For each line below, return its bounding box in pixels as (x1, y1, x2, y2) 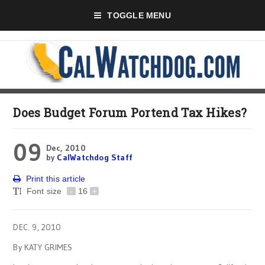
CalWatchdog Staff (57, 152, 133, 163)
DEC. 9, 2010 (13, 222, 61, 232)
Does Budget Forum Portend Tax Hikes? (13, 105, 247, 120)
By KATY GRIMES (13, 242, 73, 253)
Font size (26, 186, 64, 196)
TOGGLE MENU (107, 11, 171, 20)
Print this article (25, 174, 86, 183)
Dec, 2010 (46, 143, 86, 153)
